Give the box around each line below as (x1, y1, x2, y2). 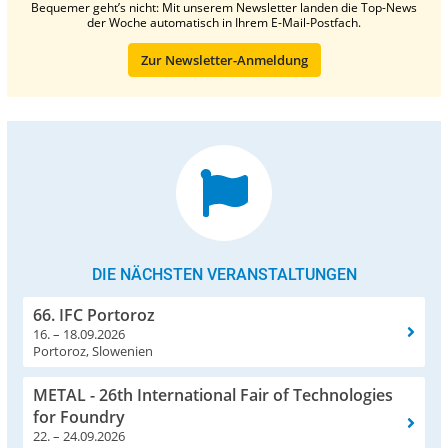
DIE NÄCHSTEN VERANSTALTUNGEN (91, 264, 357, 284)
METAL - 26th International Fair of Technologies (33, 383, 393, 406)
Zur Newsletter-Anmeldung (140, 50, 308, 69)
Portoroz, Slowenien (33, 341, 153, 360)
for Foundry (33, 405, 125, 428)
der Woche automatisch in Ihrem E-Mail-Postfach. (87, 13, 361, 31)
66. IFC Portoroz (33, 303, 155, 326)
